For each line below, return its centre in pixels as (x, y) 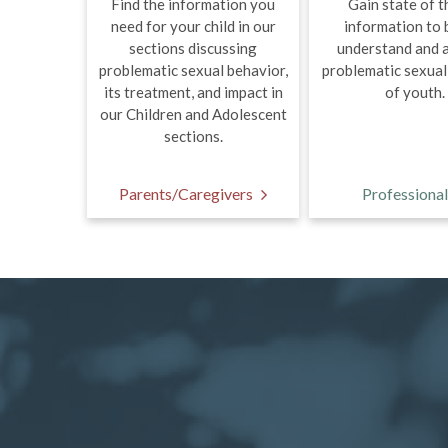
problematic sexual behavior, (193, 70)
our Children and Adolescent (193, 114)
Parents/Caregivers (186, 193)
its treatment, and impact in (193, 92)
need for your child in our (193, 26)
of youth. (415, 92)
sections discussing (193, 48)
